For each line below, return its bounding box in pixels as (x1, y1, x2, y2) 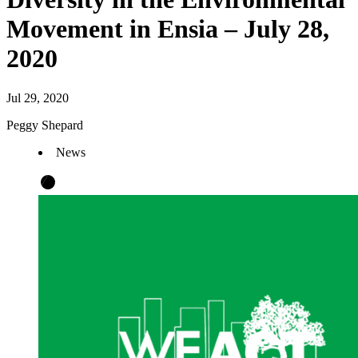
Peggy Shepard (6, 117, 83, 132)
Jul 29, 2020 (6, 90, 69, 105)
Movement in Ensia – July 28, (6, 14, 329, 44)
